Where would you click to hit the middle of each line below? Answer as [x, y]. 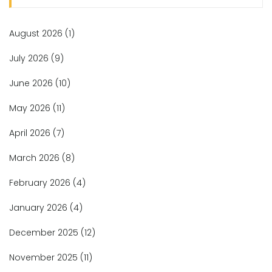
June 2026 [32, 83]
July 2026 [30, 58]
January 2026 [39, 207]
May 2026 [31, 108]
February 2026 [41, 182]
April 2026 [31, 133]
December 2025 [45, 232]
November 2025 [45, 257]
